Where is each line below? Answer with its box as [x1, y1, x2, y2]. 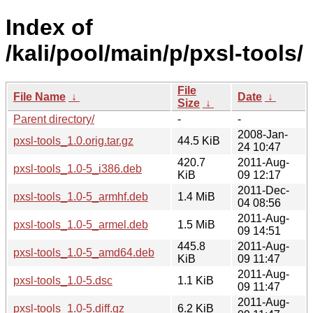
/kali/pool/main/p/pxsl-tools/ [6, 41, 303, 66]
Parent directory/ [13, 112, 94, 125]
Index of [6, 15, 93, 41]
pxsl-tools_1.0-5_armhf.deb [13, 190, 148, 203]
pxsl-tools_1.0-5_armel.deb [13, 218, 148, 231]
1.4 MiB [177, 190, 215, 203]
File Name [13, 90, 66, 103]
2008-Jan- [238, 128, 288, 140]
